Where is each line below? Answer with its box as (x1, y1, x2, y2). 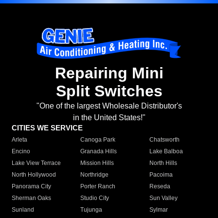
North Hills (149, 160, 177, 167)
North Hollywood (12, 171, 56, 179)
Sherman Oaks (12, 195, 51, 202)
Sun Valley (149, 195, 178, 202)
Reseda (149, 183, 170, 190)
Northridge (80, 171, 109, 179)
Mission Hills (80, 160, 114, 167)
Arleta (12, 136, 27, 144)
